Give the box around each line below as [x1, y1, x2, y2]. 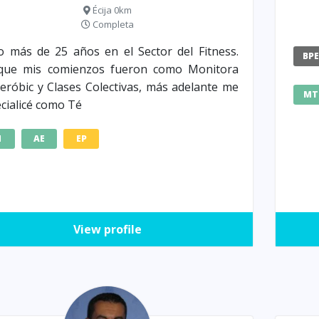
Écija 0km [90, 4, 132, 17]
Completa [90, 18, 134, 31]
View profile [73, 221, 142, 238]
